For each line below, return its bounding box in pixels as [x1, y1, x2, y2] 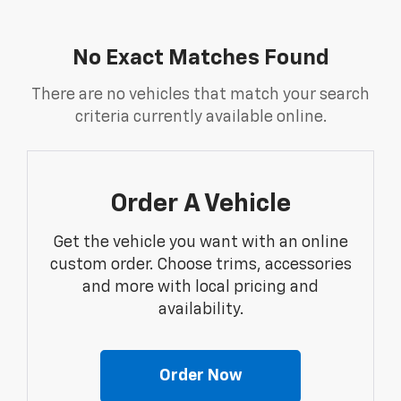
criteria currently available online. [74, 109, 327, 126]
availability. [158, 302, 243, 319]
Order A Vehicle [110, 192, 291, 218]
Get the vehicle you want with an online [53, 235, 348, 252]
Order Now [158, 368, 243, 385]
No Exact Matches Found [72, 47, 329, 70]
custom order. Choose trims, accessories [49, 257, 352, 274]
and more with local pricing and [82, 279, 319, 296]
